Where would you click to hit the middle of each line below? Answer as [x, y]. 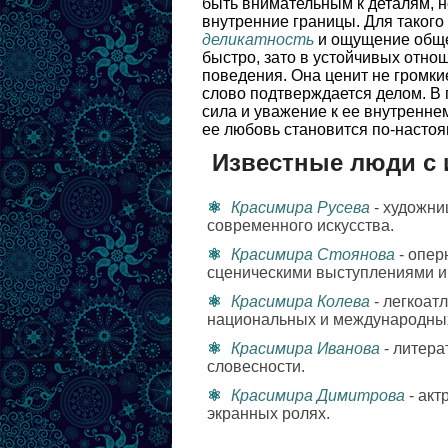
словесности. [256, 366]
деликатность [258, 39]
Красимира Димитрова [318, 395]
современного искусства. [300, 225]
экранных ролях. [268, 413]
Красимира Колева [300, 301]
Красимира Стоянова [313, 254]
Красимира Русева [300, 207]
